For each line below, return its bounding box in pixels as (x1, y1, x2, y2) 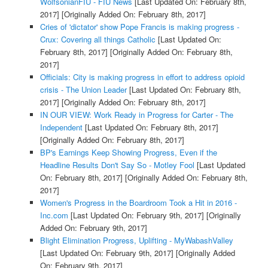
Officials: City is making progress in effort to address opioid (39, 71, 245, 83)
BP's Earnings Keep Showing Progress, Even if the (39, 147, 217, 159)
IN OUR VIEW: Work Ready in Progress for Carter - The (39, 109, 233, 121)
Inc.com (39, 209, 68, 221)
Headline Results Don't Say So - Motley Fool (39, 159, 194, 171)
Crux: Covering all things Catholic (39, 33, 156, 45)
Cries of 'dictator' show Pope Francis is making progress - (39, 21, 239, 33)
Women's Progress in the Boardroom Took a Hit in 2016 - (39, 197, 237, 209)
